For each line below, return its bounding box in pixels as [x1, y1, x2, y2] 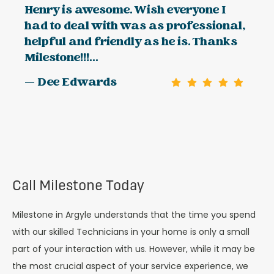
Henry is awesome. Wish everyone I [24, 1, 226, 21]
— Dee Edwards [24, 73, 117, 93]
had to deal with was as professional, [24, 17, 245, 37]
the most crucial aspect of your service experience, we [12, 259, 248, 272]
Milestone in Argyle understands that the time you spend [12, 208, 256, 221]
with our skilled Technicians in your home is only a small [12, 225, 250, 238]
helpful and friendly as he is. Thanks [24, 33, 237, 53]
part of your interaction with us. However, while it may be [12, 242, 255, 255]
